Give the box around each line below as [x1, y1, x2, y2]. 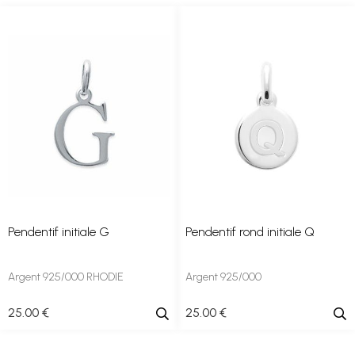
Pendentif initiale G [8, 224, 109, 239]
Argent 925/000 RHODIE [8, 270, 124, 284]
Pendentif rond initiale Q [185, 224, 315, 239]
